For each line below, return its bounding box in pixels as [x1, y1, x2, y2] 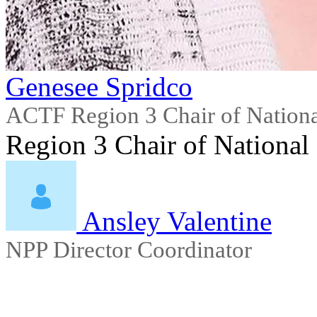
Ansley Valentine [82, 206, 272, 236]
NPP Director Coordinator [6, 237, 252, 263]
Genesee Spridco [6, 71, 192, 102]
